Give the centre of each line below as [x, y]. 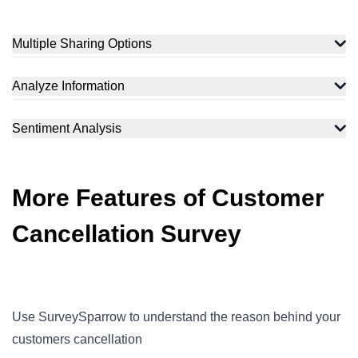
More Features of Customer [168, 198]
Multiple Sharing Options [82, 44]
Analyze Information [68, 86]
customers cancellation [77, 339]
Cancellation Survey [127, 234]
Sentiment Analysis [67, 128]
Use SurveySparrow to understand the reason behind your [176, 317]
